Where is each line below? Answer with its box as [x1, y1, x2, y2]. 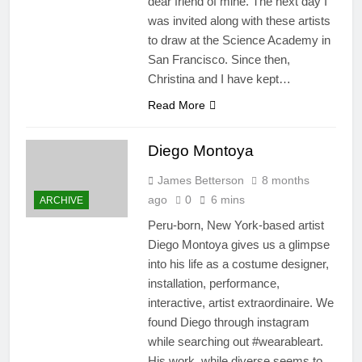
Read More [147, 99, 205, 112]
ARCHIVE [40, 195, 83, 207]
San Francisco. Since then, [147, 53, 290, 67]
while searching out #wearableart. [147, 335, 323, 349]
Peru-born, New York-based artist [147, 218, 324, 233]
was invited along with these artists [147, 14, 330, 28]
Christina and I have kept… [147, 72, 291, 86]
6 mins [210, 193, 245, 207]
